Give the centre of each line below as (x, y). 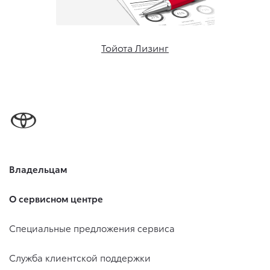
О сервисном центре (56, 198)
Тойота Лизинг (135, 48)
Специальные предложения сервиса (92, 228)
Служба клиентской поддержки (80, 257)
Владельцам (38, 169)
